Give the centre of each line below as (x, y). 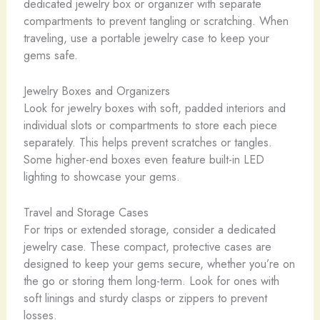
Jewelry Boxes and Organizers (96, 90)
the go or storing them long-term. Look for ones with (151, 281)
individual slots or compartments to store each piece (150, 125)
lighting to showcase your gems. (101, 176)
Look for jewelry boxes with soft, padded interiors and (154, 107)
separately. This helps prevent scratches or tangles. (147, 142)
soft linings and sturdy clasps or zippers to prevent (145, 298)
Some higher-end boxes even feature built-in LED (144, 159)
